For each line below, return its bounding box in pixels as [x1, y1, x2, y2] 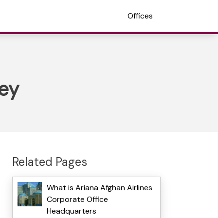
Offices [127, 11, 153, 21]
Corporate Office [46, 194, 108, 205]
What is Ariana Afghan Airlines [46, 182, 152, 193]
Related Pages [12, 154, 87, 169]
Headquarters [46, 206, 96, 217]
